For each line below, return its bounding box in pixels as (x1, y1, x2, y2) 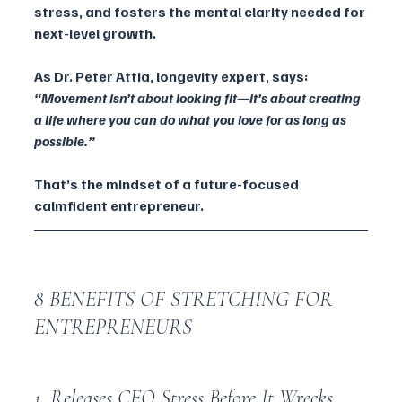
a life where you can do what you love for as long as (34, 109, 349, 128)
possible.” (34, 131, 95, 150)
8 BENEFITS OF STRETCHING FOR (34, 285, 338, 312)
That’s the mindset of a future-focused (34, 174, 301, 193)
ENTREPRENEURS (34, 313, 192, 340)
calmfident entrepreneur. (34, 196, 204, 214)
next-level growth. (34, 23, 156, 42)
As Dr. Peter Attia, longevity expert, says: (34, 66, 310, 85)
